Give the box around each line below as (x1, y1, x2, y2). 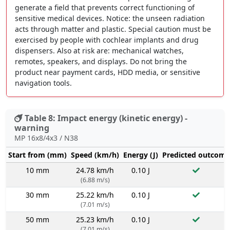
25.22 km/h (76, 189, 114, 200)
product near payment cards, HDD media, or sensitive (15, 67, 200, 77)
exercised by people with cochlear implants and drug (15, 34, 199, 45)
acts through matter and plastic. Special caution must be (15, 24, 211, 34)
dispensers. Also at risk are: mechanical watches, (15, 45, 184, 55)
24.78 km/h (76, 165, 114, 175)
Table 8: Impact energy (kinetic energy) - (23, 112, 187, 124)
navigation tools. (15, 78, 72, 88)
